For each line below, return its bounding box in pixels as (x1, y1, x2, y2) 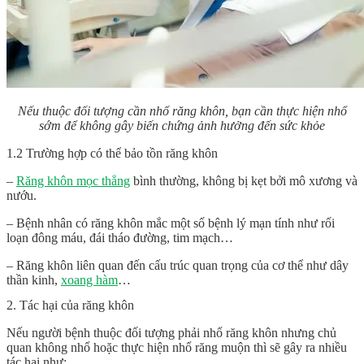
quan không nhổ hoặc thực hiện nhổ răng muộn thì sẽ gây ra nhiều (6, 340, 347, 355)
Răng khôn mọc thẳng (16, 174, 130, 188)
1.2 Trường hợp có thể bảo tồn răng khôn (6, 146, 218, 161)
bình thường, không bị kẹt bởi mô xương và (130, 174, 357, 188)
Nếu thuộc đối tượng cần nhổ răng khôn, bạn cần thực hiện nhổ (17, 104, 347, 119)
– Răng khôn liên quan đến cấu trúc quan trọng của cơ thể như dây (6, 258, 349, 273)
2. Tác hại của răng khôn (6, 298, 134, 313)
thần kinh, (6, 273, 61, 288)
